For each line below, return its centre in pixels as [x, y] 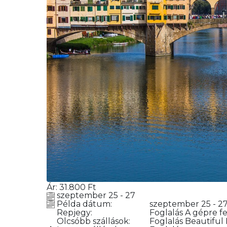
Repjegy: [73, 212]
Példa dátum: [83, 204]
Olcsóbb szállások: [92, 221]
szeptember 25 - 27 [96, 195]
